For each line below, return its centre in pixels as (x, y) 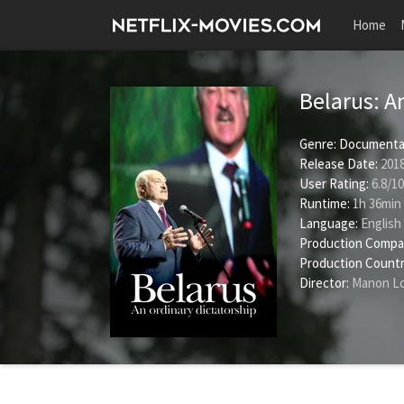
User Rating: (335, 184)
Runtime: (325, 203)
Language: (329, 223)
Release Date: (339, 164)
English (380, 223)
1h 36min (376, 203)
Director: (324, 283)
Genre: (318, 144)
